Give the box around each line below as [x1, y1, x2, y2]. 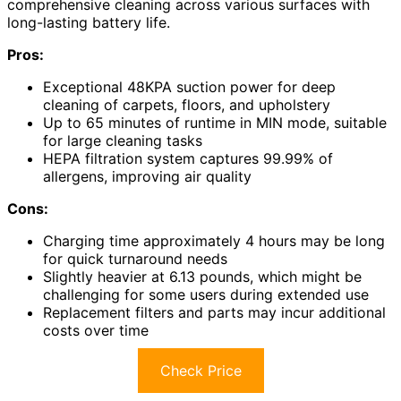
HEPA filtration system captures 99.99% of [43, 149, 333, 167]
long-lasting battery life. [7, 13, 170, 31]
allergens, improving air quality [43, 166, 252, 185]
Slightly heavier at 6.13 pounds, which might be [43, 267, 362, 286]
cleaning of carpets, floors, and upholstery [43, 95, 330, 114]
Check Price [159, 361, 242, 380]
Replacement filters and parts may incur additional [43, 303, 386, 321]
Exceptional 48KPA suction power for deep [43, 77, 336, 96]
